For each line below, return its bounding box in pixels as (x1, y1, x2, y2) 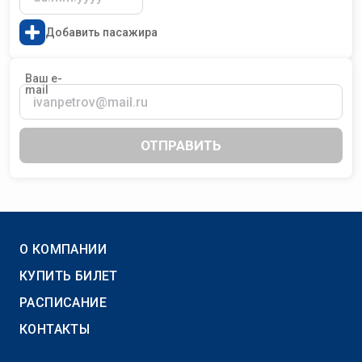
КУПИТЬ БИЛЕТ (19, 268, 118, 284)
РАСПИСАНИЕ (19, 295, 107, 310)
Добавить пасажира (45, 25, 158, 39)
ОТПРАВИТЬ (141, 137, 221, 154)
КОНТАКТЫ (19, 322, 90, 337)
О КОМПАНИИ (19, 242, 107, 257)
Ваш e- (25, 72, 62, 85)
